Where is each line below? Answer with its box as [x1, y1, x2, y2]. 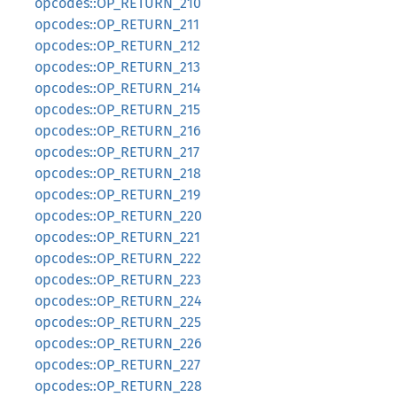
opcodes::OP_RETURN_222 [35, 250, 201, 267]
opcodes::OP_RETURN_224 [35, 292, 202, 309]
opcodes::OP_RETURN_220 [35, 207, 202, 224]
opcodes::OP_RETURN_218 [35, 165, 201, 182]
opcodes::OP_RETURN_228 [35, 378, 202, 394]
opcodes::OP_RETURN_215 [35, 101, 200, 118]
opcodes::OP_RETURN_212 [35, 37, 200, 54]
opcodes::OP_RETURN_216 [35, 122, 201, 139]
